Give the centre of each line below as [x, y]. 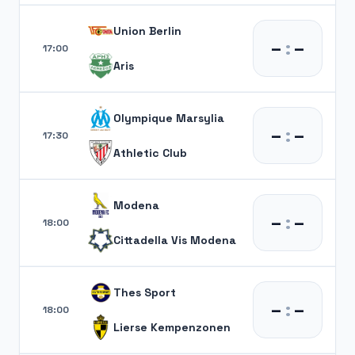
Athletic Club [150, 153]
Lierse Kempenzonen [172, 327]
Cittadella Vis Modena [175, 240]
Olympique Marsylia [169, 118]
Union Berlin [147, 31]
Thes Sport [145, 292]
